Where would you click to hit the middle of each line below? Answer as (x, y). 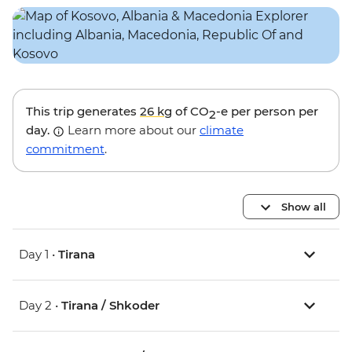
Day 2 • (40, 306)
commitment (65, 149)
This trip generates (83, 112)
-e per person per (267, 112)
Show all (304, 206)
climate (222, 130)
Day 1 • (38, 255)
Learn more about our (132, 130)
